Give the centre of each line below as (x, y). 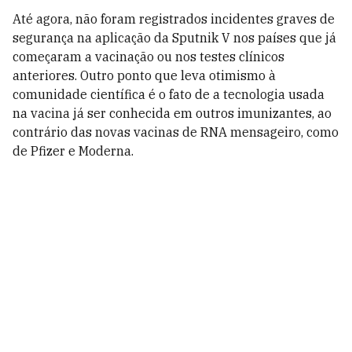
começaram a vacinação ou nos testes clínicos (148, 57)
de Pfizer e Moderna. (73, 151)
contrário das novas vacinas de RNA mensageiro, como (176, 132)
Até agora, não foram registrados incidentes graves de (174, 19)
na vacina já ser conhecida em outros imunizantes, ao (172, 113)
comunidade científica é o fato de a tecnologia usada (169, 94)
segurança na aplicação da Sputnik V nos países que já (174, 38)
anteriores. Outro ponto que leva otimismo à (144, 75)
